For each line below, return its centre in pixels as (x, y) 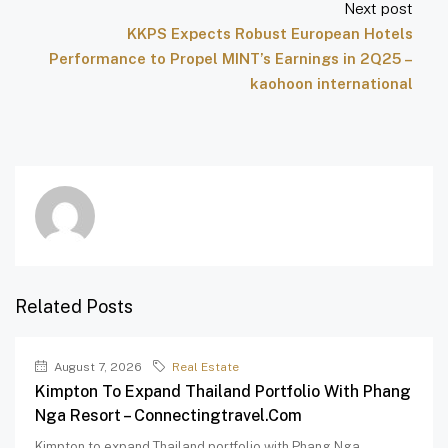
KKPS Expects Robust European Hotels (270, 34)
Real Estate (205, 367)
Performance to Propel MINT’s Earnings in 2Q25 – (231, 59)
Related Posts (74, 307)
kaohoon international (331, 84)
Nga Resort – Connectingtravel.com (168, 416)
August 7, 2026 (96, 367)
